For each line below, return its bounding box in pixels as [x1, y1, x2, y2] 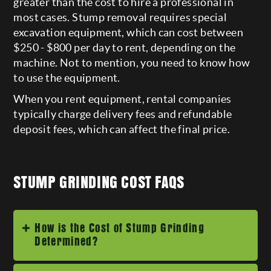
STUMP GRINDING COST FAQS [13, 172, 184, 193]
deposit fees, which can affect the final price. [13, 122, 230, 135]
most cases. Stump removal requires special [13, 10, 227, 24]
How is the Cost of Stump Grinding [34, 220, 204, 236]
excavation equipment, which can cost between [13, 25, 243, 39]
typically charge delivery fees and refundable [13, 107, 232, 120]
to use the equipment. [13, 71, 123, 84]
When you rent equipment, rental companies [13, 92, 232, 105]
